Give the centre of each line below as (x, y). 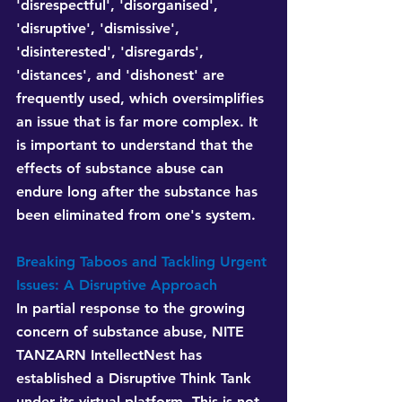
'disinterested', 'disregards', (112, 52)
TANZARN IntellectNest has (111, 355)
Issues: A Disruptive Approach (117, 285)
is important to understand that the (137, 145)
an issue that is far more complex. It (139, 122)
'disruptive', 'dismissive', (100, 29)
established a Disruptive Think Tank (136, 379)
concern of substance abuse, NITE (132, 332)
